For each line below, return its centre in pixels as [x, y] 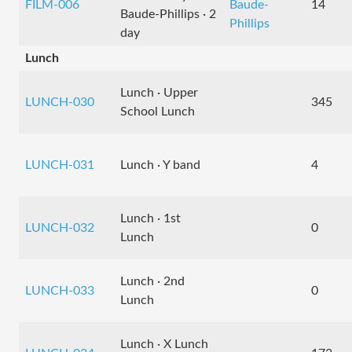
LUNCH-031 [60, 165]
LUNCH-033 [60, 291]
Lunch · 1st [150, 218]
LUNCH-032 [60, 228]
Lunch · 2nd [152, 281]
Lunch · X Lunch [164, 344]
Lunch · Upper [159, 93]
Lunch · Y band [160, 165]
